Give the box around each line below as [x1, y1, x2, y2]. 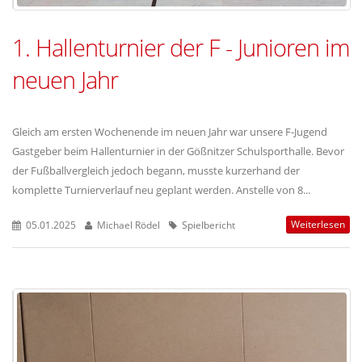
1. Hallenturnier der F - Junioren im [12, 32, 350, 64]
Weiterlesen [291, 217, 345, 232]
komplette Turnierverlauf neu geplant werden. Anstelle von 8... [12, 183, 310, 198]
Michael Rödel [95, 218, 160, 232]
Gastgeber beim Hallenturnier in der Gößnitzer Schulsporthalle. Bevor [12, 144, 344, 159]
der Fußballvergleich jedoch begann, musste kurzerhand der [12, 163, 300, 179]
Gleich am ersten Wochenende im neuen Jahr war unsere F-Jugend [12, 124, 327, 140]
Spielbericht [179, 218, 235, 232]
